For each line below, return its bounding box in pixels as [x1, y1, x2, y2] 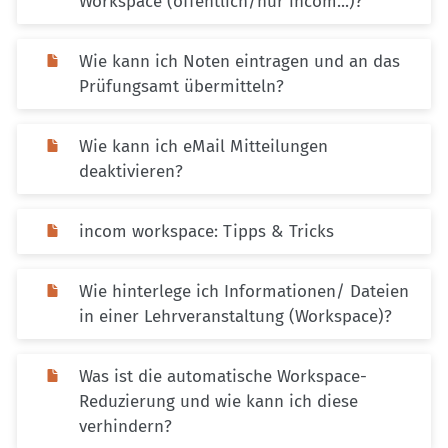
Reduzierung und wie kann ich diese [79, 391, 358, 413]
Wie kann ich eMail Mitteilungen [79, 136, 328, 158]
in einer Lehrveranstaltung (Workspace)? [79, 306, 392, 328]
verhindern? [79, 416, 172, 438]
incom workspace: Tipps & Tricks [79, 221, 334, 243]
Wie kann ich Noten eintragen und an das [79, 51, 400, 73]
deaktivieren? [79, 161, 183, 183]
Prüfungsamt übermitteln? [79, 76, 284, 98]
